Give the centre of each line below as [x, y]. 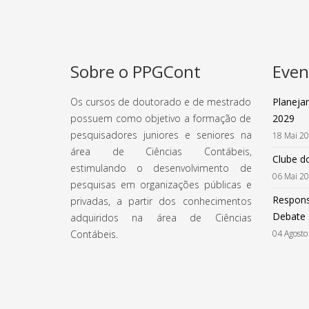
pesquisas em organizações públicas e [161, 185]
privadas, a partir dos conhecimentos [161, 201]
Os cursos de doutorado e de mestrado [161, 102]
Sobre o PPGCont [136, 72]
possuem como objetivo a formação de [161, 119]
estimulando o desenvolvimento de [161, 168]
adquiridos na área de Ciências [161, 218]
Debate [289, 217]
